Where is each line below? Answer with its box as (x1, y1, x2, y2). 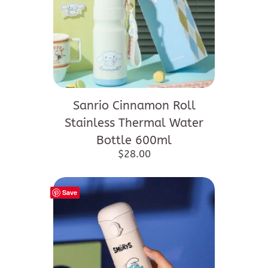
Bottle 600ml (96, 133, 172, 148)
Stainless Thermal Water (65, 116, 203, 130)
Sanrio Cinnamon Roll (72, 99, 196, 113)
